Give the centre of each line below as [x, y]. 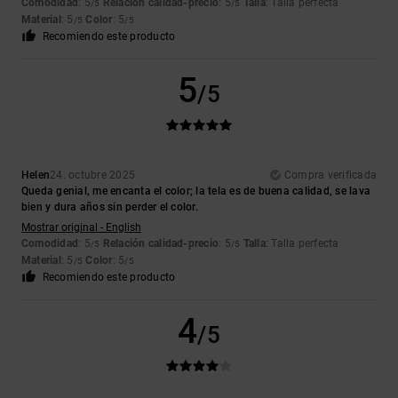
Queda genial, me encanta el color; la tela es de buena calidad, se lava [196, 191]
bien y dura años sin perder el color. [110, 207]
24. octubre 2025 [93, 175]
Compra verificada [330, 175]
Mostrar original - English [81, 228]
